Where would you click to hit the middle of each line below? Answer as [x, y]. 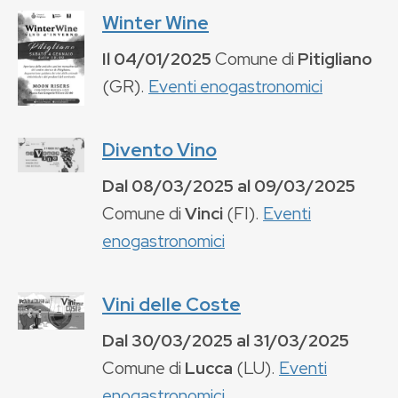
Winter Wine [155, 22]
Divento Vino [159, 149]
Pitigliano [335, 58]
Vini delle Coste [171, 304]
